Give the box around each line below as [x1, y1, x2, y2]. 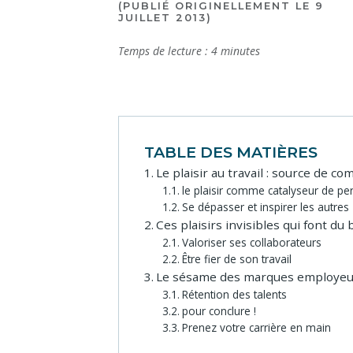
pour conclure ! [181, 303, 256, 319]
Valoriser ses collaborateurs [181, 235, 321, 251]
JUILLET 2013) [118, 12, 212, 24]
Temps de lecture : [118, 43, 208, 59]
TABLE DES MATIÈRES [144, 143, 318, 162]
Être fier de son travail [181, 251, 292, 267]
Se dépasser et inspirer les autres [181, 199, 349, 215]
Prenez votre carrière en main [181, 320, 331, 336]
